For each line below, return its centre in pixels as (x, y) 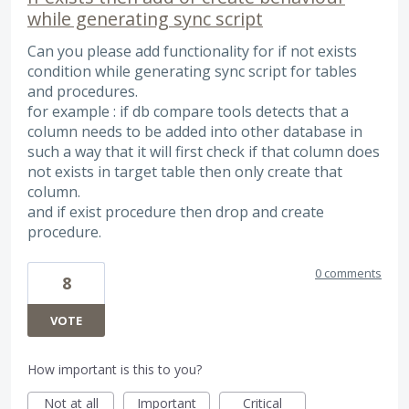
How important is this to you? (115, 370)
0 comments (348, 273)
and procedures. (83, 91)
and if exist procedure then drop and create (176, 211)
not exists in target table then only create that (185, 171)
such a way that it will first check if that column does (204, 151)
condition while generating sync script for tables (192, 71)
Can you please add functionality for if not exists (192, 51)
